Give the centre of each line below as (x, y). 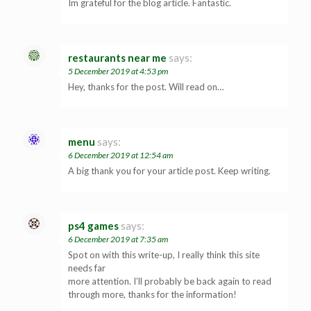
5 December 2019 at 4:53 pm (118, 71)
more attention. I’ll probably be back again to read (170, 281)
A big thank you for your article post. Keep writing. (169, 170)
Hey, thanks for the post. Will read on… (146, 86)
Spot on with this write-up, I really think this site (164, 254)
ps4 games (93, 225)
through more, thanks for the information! (152, 294)
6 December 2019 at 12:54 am (120, 155)
